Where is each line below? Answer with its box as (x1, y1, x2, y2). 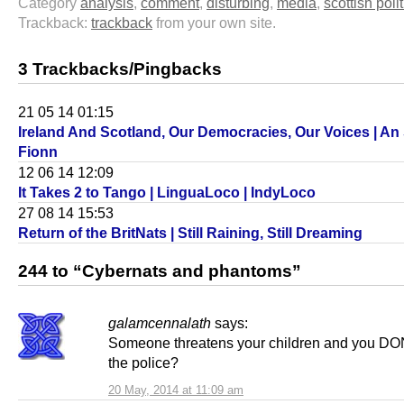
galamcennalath (108, 314, 211, 331)
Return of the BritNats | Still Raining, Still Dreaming (18, 224, 363, 241)
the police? (108, 353, 179, 371)
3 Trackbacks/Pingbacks (18, 59, 222, 78)
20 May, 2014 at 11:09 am (108, 382, 243, 397)
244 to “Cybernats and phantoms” (18, 261, 301, 280)
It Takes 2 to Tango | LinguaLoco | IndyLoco (18, 183, 316, 200)
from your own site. (152, 14, 276, 31)
